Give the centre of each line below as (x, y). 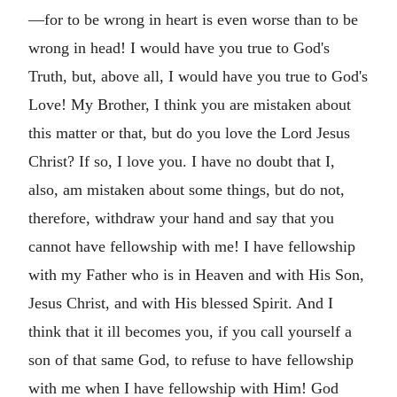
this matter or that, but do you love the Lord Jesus (189, 133)
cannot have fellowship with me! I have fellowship (192, 246)
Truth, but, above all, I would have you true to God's (198, 76)
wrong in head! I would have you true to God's (179, 48)
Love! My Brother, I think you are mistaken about (190, 105)
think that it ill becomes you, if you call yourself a (190, 331)
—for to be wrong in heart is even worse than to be (193, 19)
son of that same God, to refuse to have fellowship (191, 360)
